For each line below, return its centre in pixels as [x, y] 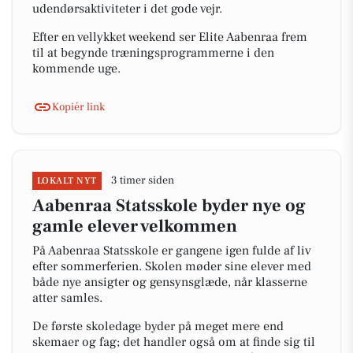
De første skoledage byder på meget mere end [158, 326]
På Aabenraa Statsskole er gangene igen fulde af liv [172, 251]
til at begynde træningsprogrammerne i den [153, 53]
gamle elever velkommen [135, 226]
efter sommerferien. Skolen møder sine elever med [172, 266]
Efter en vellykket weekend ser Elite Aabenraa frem [170, 37]
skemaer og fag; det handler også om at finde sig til [174, 342]
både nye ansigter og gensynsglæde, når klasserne [170, 282]
